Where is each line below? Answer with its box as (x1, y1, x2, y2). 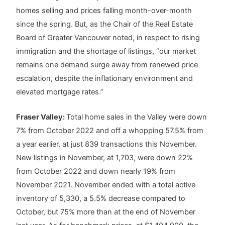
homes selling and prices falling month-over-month (16, 6, 192, 15)
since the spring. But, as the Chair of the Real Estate (16, 19, 193, 29)
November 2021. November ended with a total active (16, 180, 196, 189)
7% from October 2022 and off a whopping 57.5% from (16, 126, 204, 135)
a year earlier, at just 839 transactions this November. (16, 139, 197, 149)
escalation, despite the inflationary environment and (16, 73, 193, 83)
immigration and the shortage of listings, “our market (16, 46, 196, 56)
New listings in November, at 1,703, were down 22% (16, 153, 193, 162)
